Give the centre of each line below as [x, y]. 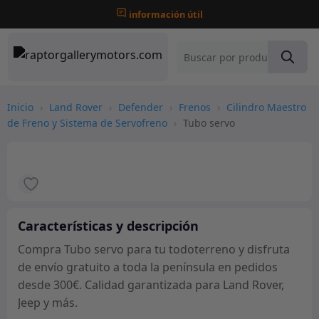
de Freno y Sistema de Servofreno [87, 123]
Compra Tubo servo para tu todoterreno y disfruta [154, 249]
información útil [166, 15]
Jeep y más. [48, 303]
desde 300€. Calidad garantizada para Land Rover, [151, 285]
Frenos [195, 107]
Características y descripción [108, 226]
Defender [141, 107]
